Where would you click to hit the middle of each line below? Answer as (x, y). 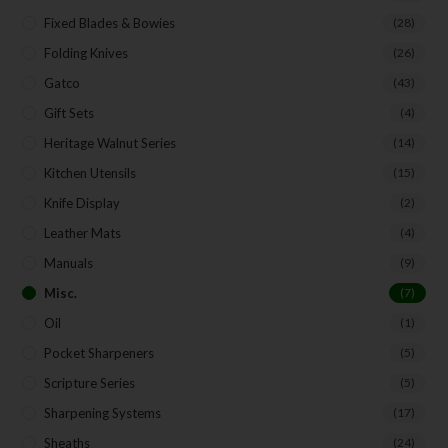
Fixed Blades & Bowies (110, 22)
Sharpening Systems (103, 412)
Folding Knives (86, 52)
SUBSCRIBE (224, 61)
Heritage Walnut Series (110, 142)
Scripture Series (90, 382)
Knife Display (82, 202)
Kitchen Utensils (90, 172)
